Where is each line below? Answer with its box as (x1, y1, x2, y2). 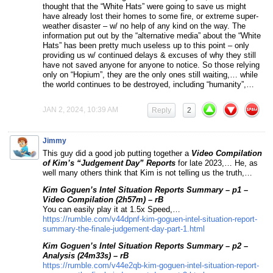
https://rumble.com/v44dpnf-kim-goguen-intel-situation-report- (43, 214, 257, 224)
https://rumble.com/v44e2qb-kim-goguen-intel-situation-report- (43, 261, 259, 271)
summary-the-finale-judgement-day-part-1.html (43, 224, 205, 234)
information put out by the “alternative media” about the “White (43, 31, 261, 41)
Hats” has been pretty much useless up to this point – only (43, 41, 249, 51)
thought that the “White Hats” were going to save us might (43, 2, 246, 12)
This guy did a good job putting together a (43, 149, 191, 158)
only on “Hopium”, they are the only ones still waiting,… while (43, 70, 258, 80)
